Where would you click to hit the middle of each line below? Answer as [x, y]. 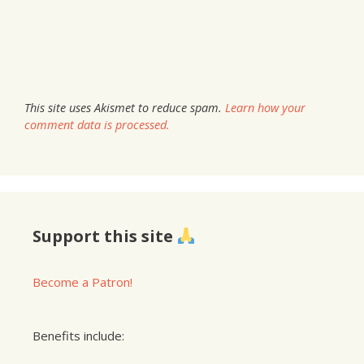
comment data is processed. [97, 124]
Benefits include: [78, 335]
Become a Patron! [82, 282]
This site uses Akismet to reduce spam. [125, 107]
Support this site [105, 236]
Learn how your [265, 107]
